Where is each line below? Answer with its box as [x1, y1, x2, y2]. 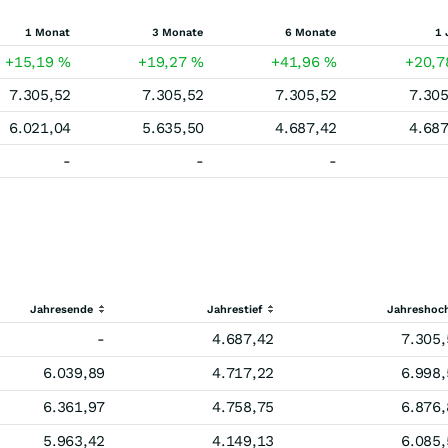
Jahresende [30, 303, 93, 316]
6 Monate [285, 26, 336, 39]
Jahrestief [207, 303, 262, 316]
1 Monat [25, 26, 70, 39]
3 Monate [152, 26, 203, 39]
